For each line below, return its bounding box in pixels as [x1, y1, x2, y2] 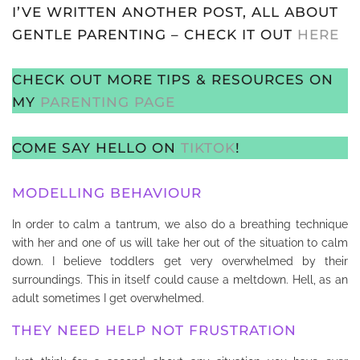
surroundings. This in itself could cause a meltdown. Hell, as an [12, 272, 348, 286]
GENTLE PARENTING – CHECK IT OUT [12, 27, 297, 43]
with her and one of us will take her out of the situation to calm [12, 235, 348, 249]
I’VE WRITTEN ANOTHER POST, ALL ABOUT [12, 4, 338, 21]
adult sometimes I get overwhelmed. [12, 291, 204, 305]
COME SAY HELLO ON [12, 139, 181, 156]
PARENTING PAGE [40, 94, 175, 111]
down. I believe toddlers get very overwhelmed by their [12, 254, 348, 268]
